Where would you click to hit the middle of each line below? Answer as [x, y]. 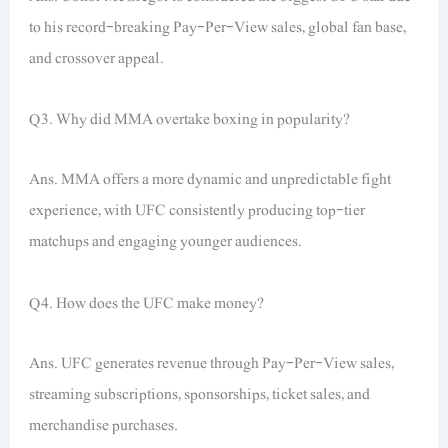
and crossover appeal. [97, 57]
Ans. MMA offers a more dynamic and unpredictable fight [210, 179]
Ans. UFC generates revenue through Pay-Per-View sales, [212, 362]
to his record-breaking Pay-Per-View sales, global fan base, [218, 26]
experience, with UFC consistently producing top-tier [197, 210]
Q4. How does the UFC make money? [147, 302]
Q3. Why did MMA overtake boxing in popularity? [190, 119]
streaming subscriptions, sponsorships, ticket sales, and [200, 393]
